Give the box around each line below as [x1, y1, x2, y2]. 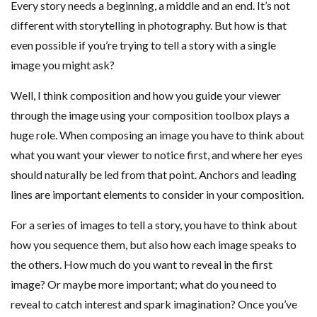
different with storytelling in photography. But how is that [11, 18, 287, 32]
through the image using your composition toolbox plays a [11, 108, 289, 122]
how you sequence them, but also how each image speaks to [11, 237, 296, 251]
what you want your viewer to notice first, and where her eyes [11, 147, 303, 161]
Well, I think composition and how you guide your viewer [11, 88, 281, 102]
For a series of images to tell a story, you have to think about [11, 217, 297, 231]
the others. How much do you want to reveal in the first [11, 257, 272, 271]
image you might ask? [11, 57, 115, 71]
